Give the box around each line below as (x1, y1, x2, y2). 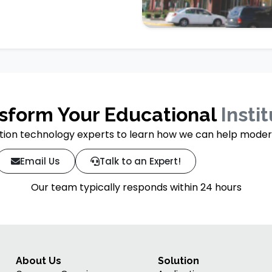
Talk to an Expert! (99, 154, 181, 168)
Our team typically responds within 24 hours (30, 180, 242, 194)
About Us (16, 255, 62, 267)
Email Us (19, 154, 60, 168)
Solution (157, 255, 199, 267)
